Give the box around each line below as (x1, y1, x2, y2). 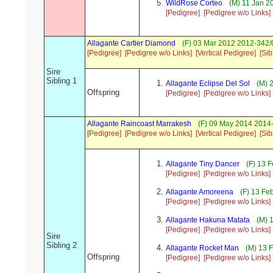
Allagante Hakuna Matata (166, 216, 250, 225)
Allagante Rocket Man (166, 244, 239, 253)
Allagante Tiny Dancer (166, 160, 239, 169)
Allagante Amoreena (166, 188, 233, 197)
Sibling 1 (46, 76, 77, 86)
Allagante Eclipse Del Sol (166, 79, 250, 88)
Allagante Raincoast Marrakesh (87, 119, 191, 129)
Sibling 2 (46, 241, 77, 250)
